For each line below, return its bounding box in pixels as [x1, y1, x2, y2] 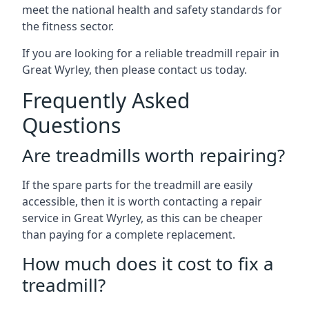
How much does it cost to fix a [22, 251, 274, 276]
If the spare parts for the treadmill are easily [22, 177, 252, 192]
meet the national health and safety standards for [22, 2, 282, 17]
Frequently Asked [22, 86, 190, 114]
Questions [22, 111, 121, 139]
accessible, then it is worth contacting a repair [22, 194, 262, 209]
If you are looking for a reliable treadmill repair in [22, 46, 279, 61]
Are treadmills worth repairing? [22, 143, 285, 168]
